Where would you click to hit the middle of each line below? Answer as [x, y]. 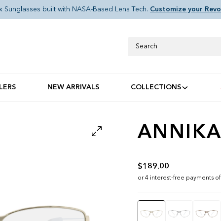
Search [139, 42]
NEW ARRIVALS [73, 88]
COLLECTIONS [156, 88]
